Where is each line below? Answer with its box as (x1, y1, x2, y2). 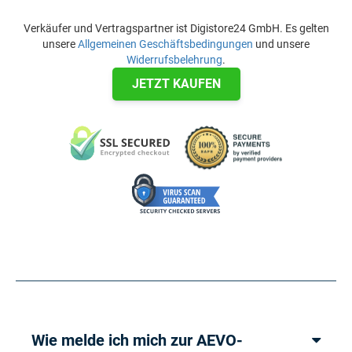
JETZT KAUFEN (131, 76, 221, 92)
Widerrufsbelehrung (126, 53, 222, 67)
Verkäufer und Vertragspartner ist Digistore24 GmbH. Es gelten (23, 22, 329, 35)
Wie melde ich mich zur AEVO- (31, 331, 243, 350)
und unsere (253, 38, 310, 51)
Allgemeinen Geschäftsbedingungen (78, 38, 253, 51)
